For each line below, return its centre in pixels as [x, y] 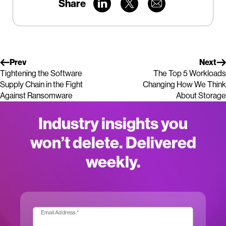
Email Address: [59, 212]
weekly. [113, 162]
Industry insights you [113, 124]
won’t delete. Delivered [113, 143]
